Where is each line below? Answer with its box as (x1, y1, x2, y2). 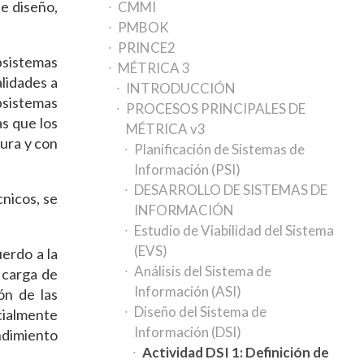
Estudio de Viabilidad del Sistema (134, 222, 335, 239)
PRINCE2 (118, 39, 176, 56)
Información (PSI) (134, 161, 241, 178)
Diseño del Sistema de (134, 303, 267, 320)
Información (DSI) (134, 323, 242, 340)
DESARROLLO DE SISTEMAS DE (134, 181, 328, 198)
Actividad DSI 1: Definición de (142, 344, 330, 361)
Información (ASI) (134, 283, 242, 300)
